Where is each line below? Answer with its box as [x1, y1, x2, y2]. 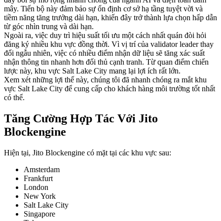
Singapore [24, 209, 55, 218]
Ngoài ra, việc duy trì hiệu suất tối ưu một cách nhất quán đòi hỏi [4, 31, 206, 39]
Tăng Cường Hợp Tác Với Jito [4, 111, 158, 125]
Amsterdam [24, 165, 60, 174]
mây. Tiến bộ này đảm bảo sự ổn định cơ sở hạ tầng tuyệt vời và [4, 4, 203, 13]
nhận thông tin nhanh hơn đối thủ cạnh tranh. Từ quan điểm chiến [4, 57, 209, 66]
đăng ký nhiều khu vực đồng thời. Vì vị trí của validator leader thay [4, 39, 214, 48]
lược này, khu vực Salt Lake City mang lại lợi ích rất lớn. [4, 66, 181, 75]
